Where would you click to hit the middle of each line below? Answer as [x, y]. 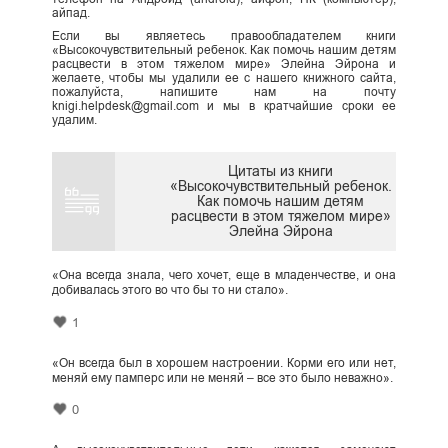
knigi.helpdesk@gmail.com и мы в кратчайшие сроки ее [224, 105]
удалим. [74, 119]
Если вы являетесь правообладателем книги [224, 35]
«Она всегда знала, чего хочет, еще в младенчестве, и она [224, 275]
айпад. [70, 12]
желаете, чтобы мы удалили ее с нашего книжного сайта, [224, 77]
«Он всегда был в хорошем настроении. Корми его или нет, [224, 362]
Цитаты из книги [281, 171]
